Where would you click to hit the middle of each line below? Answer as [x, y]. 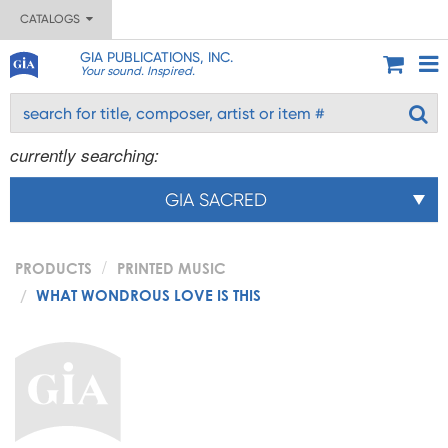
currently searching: [84, 155]
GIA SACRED [216, 199]
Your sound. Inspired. [137, 71]
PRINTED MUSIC [171, 268]
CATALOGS [52, 19]
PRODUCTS [53, 268]
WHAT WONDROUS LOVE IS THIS [148, 295]
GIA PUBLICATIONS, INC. [156, 57]
